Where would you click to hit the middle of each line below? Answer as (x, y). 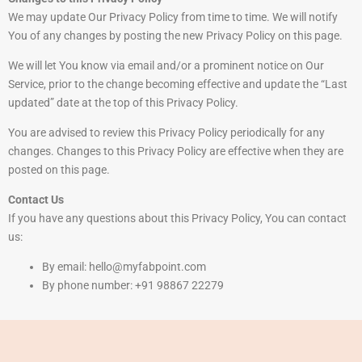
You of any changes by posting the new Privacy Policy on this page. (175, 36)
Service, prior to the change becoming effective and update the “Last (178, 84)
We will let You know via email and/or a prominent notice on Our (166, 66)
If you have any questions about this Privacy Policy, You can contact (177, 219)
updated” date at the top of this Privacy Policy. (123, 103)
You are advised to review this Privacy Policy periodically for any (166, 133)
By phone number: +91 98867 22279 (133, 286)
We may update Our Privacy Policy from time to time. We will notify (173, 17)
